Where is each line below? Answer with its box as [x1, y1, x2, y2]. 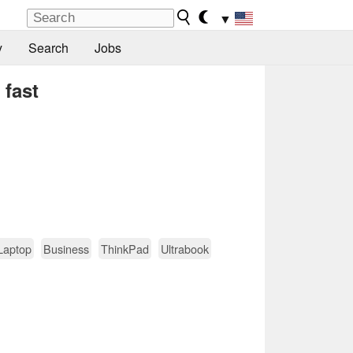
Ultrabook [161, 240, 209, 257]
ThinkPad [101, 240, 149, 257]
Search [28, 39, 69, 58]
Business [43, 240, 89, 257]
